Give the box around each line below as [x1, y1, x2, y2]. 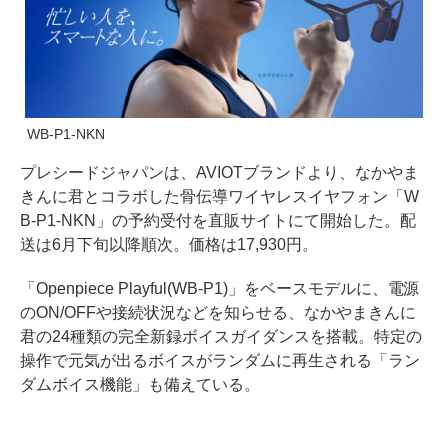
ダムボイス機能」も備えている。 [20, 375, 260, 393]
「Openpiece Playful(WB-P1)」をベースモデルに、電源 [20, 279, 420, 297]
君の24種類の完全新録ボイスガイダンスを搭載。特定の [20, 327, 422, 345]
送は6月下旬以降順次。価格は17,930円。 [20, 235, 318, 253]
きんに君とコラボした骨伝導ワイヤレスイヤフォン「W [20, 187, 419, 205]
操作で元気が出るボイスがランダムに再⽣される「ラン [20, 351, 420, 369]
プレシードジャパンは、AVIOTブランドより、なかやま [20, 163, 419, 181]
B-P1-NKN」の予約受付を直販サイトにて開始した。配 [20, 211, 416, 229]
